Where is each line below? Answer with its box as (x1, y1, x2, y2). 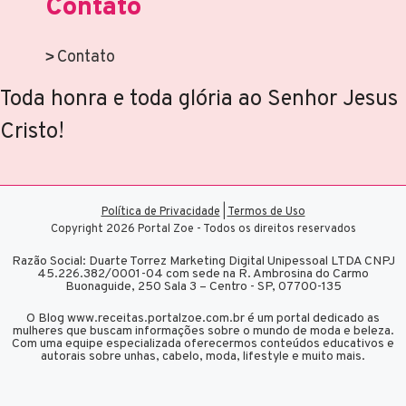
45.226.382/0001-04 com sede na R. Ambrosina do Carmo (37, 266, 369, 283)
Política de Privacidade (101, 205, 220, 220)
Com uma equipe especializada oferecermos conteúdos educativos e (12, 336, 394, 353)
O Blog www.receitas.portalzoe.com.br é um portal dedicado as (26, 311, 380, 327)
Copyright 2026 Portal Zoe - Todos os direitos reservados (50, 222, 356, 237)
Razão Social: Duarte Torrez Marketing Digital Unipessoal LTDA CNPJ (11, 254, 395, 270)
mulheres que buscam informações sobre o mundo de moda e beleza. (12, 324, 394, 340)
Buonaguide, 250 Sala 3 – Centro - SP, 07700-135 (64, 279, 342, 295)
